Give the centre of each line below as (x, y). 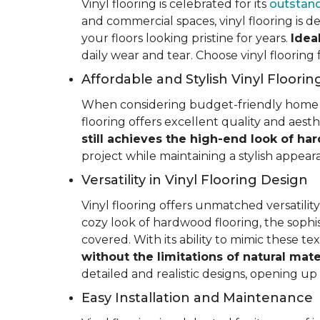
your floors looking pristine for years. (186, 38)
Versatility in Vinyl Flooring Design (195, 180)
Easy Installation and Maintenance (197, 298)
